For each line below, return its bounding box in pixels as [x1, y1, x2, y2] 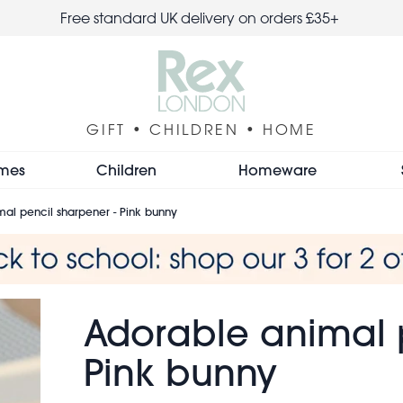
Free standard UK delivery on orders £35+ [60, 9, 343, 27]
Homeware [237, 159, 317, 179]
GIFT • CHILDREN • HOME [86, 120, 317, 139]
